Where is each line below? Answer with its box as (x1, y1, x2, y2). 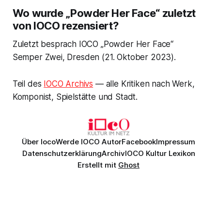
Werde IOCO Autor (56, 137, 122, 146)
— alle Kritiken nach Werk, (93, 78, 195, 89)
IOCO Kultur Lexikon (124, 149, 195, 158)
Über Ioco (22, 137, 56, 146)
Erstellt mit (77, 160, 118, 170)
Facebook (122, 137, 156, 146)
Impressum (156, 137, 195, 146)
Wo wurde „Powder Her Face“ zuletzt (12, 6, 196, 19)
